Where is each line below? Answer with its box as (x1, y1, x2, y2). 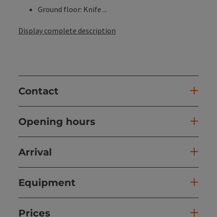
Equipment (18, 176, 76, 188)
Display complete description (18, 25, 116, 35)
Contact (18, 85, 59, 97)
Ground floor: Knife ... (38, 4, 107, 14)
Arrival (18, 146, 52, 158)
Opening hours (18, 115, 95, 127)
